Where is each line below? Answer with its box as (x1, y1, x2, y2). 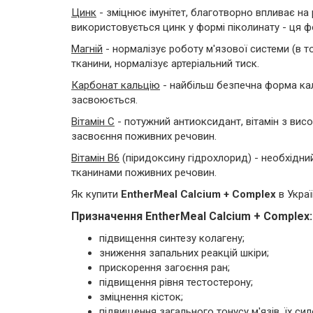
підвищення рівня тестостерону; (99, 276, 253, 289)
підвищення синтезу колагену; (99, 232, 245, 245)
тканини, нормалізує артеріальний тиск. (71, 57, 259, 70)
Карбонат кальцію (71, 79, 160, 92)
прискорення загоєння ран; (99, 261, 230, 274)
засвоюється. (71, 94, 138, 106)
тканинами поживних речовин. (71, 166, 217, 179)
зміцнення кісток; (99, 291, 183, 303)
